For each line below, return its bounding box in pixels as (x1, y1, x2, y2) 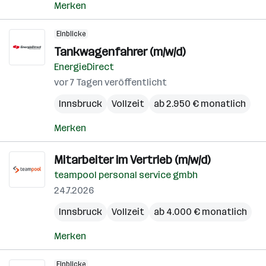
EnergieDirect (54, 61, 114, 72)
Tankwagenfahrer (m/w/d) (54, 45, 185, 59)
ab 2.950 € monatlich (154, 98, 246, 109)
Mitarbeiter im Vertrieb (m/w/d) (54, 153, 210, 167)
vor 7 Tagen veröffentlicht (54, 77, 167, 88)
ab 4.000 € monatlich (154, 206, 247, 217)
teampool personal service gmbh (54, 169, 198, 180)
